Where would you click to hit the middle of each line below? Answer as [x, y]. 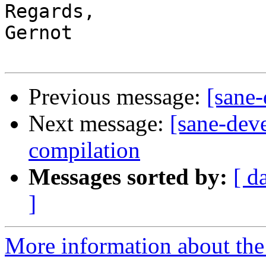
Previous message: [118, 97]
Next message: [99, 123]
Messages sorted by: [128, 177]
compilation [84, 150]
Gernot [39, 33]
